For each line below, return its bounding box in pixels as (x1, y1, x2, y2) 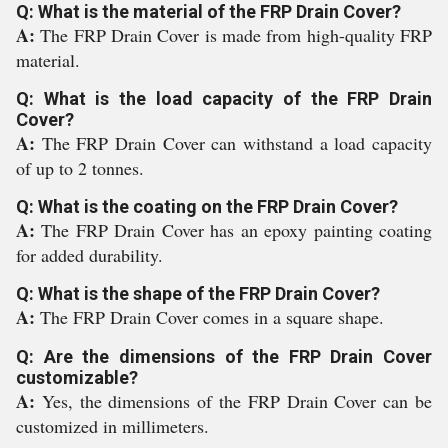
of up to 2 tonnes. (16, 156, 144, 180)
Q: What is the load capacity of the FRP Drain (16, 88, 432, 109)
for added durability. (16, 243, 163, 267)
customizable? (16, 367, 138, 388)
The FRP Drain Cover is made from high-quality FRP (40, 23, 433, 47)
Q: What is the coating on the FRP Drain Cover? (16, 196, 398, 217)
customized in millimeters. (16, 414, 209, 438)
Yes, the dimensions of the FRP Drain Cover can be (41, 389, 433, 413)
